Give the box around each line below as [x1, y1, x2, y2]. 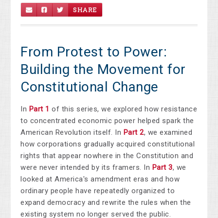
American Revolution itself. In [20, 127, 124, 137]
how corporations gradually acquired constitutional [20, 139, 195, 148]
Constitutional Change [20, 78, 159, 95]
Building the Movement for [20, 61, 186, 77]
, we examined [144, 127, 193, 137]
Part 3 [152, 163, 173, 172]
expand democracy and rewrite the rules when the [20, 198, 191, 207]
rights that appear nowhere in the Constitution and [20, 151, 194, 160]
